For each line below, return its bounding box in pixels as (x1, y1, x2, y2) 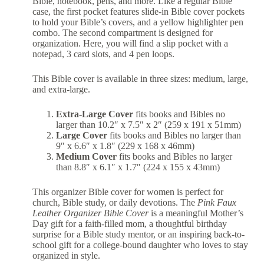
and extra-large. (32, 84, 90, 95)
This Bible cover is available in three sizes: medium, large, (32, 74, 248, 84)
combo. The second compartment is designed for (32, 28, 213, 38)
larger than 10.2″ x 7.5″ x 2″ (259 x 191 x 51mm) (55, 120, 241, 130)
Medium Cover (55, 151, 117, 162)
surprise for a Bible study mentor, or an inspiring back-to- (32, 229, 245, 240)
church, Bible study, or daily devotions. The (32, 197, 197, 208)
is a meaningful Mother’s (148, 208, 243, 219)
